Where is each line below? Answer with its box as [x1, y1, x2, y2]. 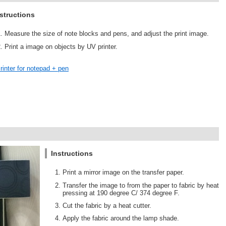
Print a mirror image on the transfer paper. [63, 168, 184, 177]
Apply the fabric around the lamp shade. [63, 214, 179, 222]
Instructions [51, 149, 93, 158]
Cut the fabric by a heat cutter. [63, 201, 151, 209]
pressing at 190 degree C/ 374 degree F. [63, 189, 180, 197]
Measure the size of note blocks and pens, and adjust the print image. [4, 30, 209, 38]
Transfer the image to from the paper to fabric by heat [63, 181, 219, 189]
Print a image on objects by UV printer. [4, 42, 118, 50]
